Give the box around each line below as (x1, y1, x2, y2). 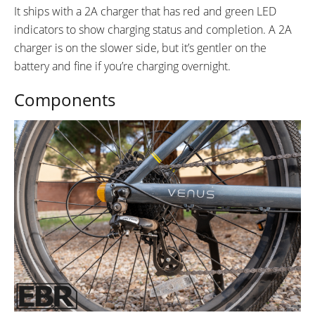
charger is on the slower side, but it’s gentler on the (14, 39, 266, 56)
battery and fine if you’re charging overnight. (14, 58, 231, 74)
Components (14, 87, 115, 111)
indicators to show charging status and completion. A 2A (14, 21, 292, 37)
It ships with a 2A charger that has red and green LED (14, 3, 276, 19)
